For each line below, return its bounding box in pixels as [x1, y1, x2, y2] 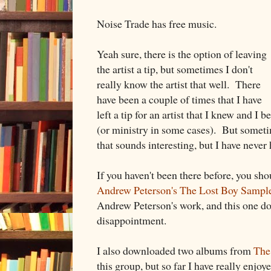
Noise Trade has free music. [97, 16, 217, 31]
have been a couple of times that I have [97, 91, 262, 106]
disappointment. [97, 212, 166, 227]
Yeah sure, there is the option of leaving [97, 46, 267, 61]
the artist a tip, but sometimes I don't [97, 61, 253, 76]
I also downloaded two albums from [97, 243, 253, 258]
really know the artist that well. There [97, 76, 261, 91]
